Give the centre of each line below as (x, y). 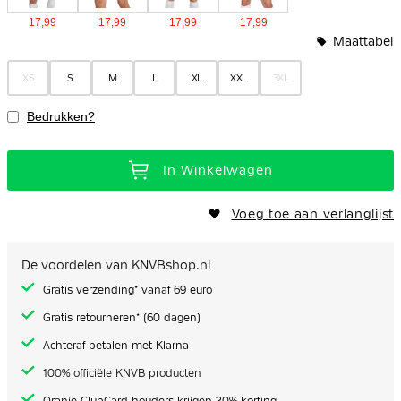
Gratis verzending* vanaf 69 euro (128, 290)
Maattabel (363, 41)
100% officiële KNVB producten (120, 373)
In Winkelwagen (218, 171)
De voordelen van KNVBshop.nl (116, 264)
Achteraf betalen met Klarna (116, 345)
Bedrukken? (61, 116)
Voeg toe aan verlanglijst (312, 213)
